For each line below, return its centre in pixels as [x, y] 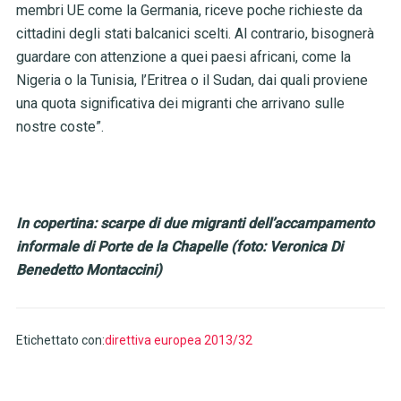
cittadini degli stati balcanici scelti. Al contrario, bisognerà [195, 34]
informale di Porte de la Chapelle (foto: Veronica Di [179, 247]
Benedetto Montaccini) [89, 270]
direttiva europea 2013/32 [178, 341]
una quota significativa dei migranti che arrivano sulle [180, 104]
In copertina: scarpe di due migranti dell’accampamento [195, 224]
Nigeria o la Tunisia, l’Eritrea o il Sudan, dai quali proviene [192, 81]
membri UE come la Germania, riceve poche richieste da [189, 11]
